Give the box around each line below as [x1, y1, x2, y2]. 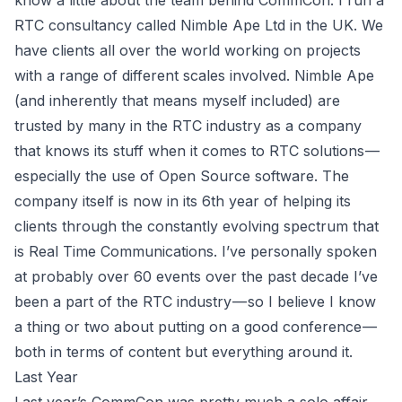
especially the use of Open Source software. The [14, 167, 349, 185]
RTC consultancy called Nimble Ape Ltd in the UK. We [14, 16, 383, 34]
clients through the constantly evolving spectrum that [14, 217, 379, 235]
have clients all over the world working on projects [14, 41, 361, 59]
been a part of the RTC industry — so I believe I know [14, 293, 376, 310]
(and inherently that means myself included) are [14, 92, 340, 109]
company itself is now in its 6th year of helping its [14, 192, 351, 210]
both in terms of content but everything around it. [14, 343, 353, 361]
